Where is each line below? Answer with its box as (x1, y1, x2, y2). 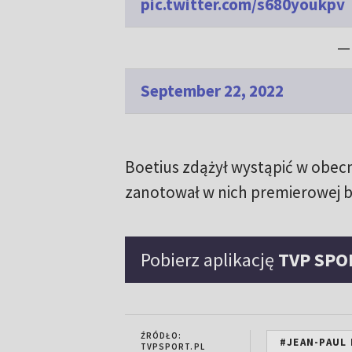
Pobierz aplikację (140, 247, 278, 273)
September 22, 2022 (140, 80, 284, 102)
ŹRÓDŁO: (140, 330, 182, 342)
